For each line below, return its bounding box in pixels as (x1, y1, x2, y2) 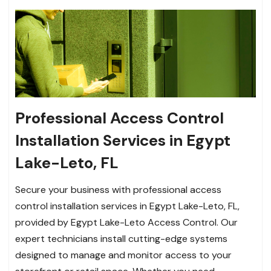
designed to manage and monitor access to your (15, 248, 232, 261)
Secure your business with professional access (15, 183, 221, 196)
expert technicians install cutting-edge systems (15, 232, 227, 245)
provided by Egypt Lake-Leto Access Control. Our (15, 215, 238, 229)
